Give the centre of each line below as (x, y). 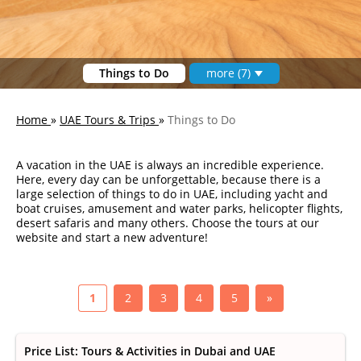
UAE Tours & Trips (108, 120)
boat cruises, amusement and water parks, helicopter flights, (179, 208)
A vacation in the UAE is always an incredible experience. (170, 165)
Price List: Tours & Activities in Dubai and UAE (150, 351)
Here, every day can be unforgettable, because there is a (168, 179)
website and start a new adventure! (112, 237)
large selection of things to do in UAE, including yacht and (172, 194)
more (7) (228, 73)
